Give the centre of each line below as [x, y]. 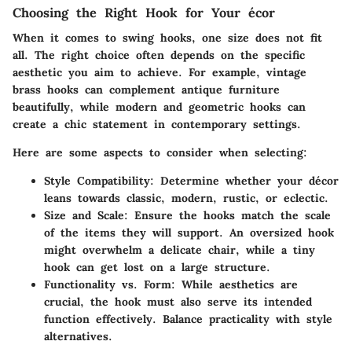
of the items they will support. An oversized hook [189, 232]
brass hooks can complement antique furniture [146, 89]
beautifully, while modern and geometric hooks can [159, 106]
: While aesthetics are [235, 284]
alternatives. [78, 336]
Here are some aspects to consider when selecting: [160, 152]
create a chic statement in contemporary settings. [157, 124]
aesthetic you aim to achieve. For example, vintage [159, 72]
